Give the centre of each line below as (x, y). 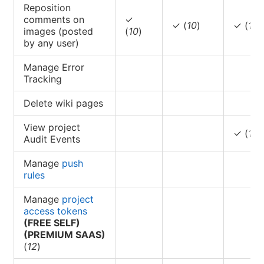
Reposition (47, 7)
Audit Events (52, 139)
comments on (54, 19)
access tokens (55, 211)
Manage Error (54, 67)
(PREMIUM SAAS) (65, 234)
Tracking (43, 79)
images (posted (58, 31)
